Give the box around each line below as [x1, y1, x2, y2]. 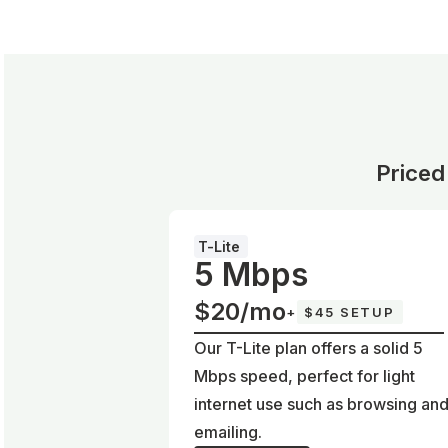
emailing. [194, 422, 262, 442]
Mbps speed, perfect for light [194, 366, 415, 386]
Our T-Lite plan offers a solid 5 [194, 338, 423, 358]
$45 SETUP [303, 304, 395, 320]
